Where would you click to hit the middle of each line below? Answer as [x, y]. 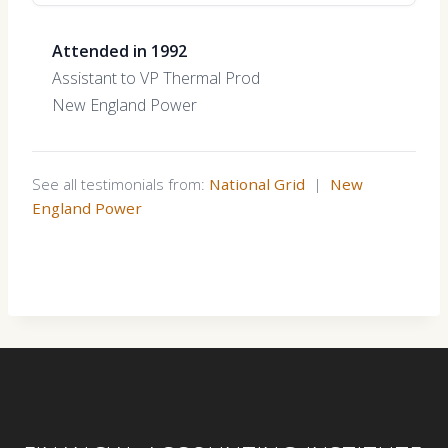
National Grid [257, 184]
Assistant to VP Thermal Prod [156, 78]
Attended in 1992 [119, 51]
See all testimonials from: [120, 184]
